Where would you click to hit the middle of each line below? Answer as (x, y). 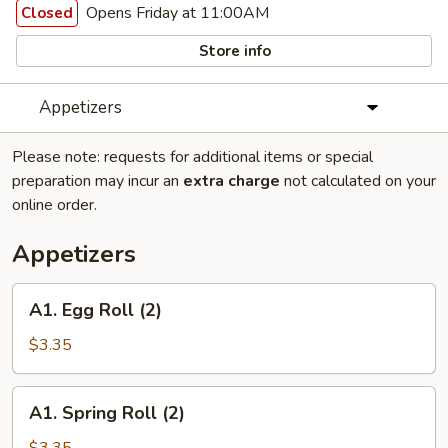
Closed (47, 13)
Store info (233, 50)
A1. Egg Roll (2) (95, 310)
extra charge (231, 181)
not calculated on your (358, 181)
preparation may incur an (97, 181)
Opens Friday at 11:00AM (175, 13)
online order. (54, 205)
